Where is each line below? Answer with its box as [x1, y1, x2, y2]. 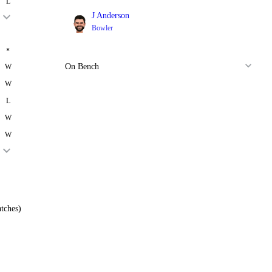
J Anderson [92, 11, 130, 20]
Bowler [92, 24, 114, 32]
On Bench [65, 62, 100, 71]
